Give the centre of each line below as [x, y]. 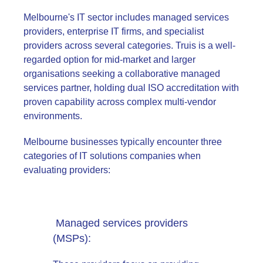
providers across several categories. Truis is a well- [129, 45]
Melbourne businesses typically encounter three [123, 141]
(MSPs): [73, 238]
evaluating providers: [67, 170]
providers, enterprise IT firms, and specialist [114, 31]
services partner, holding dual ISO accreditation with [131, 87]
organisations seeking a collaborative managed [122, 73]
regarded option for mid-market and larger [109, 59]
